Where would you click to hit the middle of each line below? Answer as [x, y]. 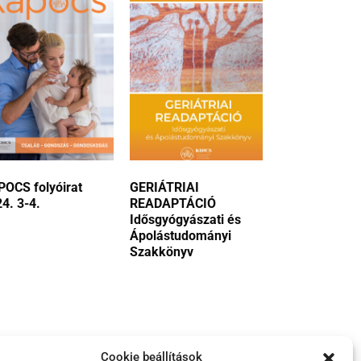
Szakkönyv [162, 252]
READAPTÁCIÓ [173, 203]
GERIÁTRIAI [164, 187]
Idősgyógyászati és [185, 220]
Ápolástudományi [180, 236]
